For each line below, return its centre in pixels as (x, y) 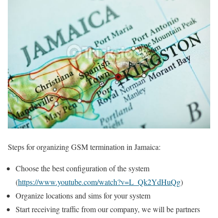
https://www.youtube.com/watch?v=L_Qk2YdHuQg (99, 182)
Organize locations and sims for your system (83, 196)
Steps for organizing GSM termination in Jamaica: (84, 147)
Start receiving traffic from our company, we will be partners (108, 209)
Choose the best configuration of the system (82, 168)
